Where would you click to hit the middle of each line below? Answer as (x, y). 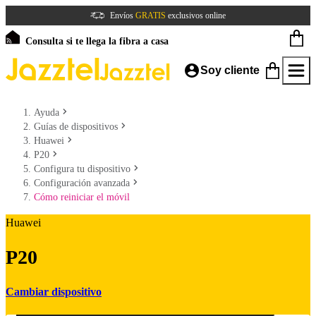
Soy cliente (230, 70)
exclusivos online (196, 16)
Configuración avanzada (82, 183)
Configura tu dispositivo (82, 169)
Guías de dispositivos (76, 127)
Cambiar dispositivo (54, 291)
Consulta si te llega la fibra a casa (97, 41)
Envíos (123, 16)
